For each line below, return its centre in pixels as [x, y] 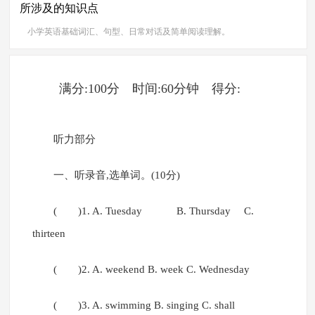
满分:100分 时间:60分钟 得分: [171, 89]
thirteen [49, 234]
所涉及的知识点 [59, 8]
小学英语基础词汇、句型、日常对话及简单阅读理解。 [128, 32]
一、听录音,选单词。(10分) [116, 175]
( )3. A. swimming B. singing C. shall [144, 306]
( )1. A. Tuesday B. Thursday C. [153, 211]
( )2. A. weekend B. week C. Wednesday [151, 270]
